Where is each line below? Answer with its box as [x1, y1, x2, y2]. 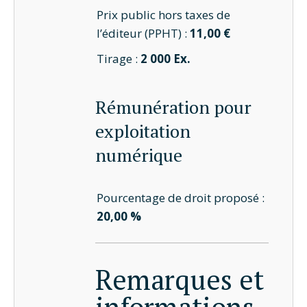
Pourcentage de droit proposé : [97, 190, 265, 206]
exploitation [95, 119, 191, 143]
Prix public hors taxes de [97, 7, 231, 23]
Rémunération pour [95, 95, 251, 119]
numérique [95, 143, 182, 167]
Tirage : [97, 51, 141, 66]
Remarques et [95, 261, 264, 298]
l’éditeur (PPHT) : [97, 25, 191, 41]
